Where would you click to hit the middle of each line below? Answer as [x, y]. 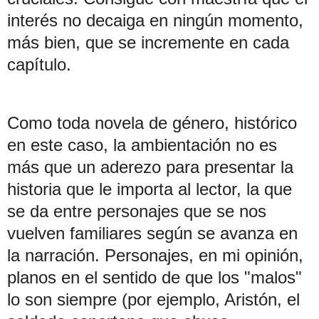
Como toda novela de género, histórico [152, 123]
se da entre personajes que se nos [137, 211]
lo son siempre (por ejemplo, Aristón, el [153, 300]
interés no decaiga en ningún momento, [155, 21]
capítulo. [39, 65]
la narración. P [62, 256]
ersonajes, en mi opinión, [210, 256]
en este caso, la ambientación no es [142, 145]
